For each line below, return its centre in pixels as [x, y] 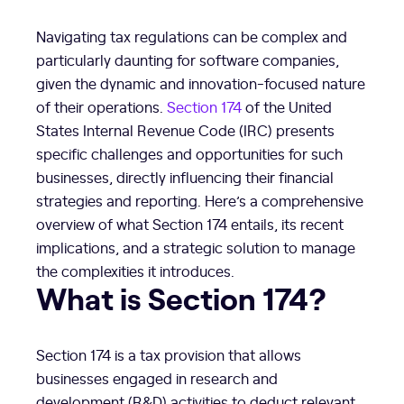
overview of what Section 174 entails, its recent [190, 224]
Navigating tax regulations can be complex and [192, 36]
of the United [287, 106]
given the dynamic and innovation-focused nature [201, 83]
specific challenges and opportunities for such [189, 153]
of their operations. [101, 106]
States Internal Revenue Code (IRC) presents [185, 130]
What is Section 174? [181, 297]
